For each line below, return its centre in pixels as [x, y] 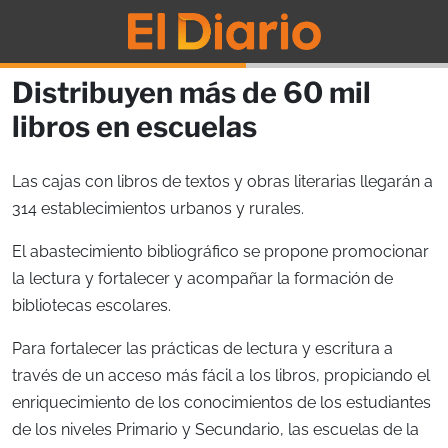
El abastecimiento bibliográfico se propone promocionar [220, 251]
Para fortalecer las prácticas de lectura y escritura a [202, 348]
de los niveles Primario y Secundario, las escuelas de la [215, 429]
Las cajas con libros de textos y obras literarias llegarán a [222, 181]
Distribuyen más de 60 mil [191, 92]
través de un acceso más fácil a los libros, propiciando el [221, 375]
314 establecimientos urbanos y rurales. [158, 208]
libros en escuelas [134, 126]
